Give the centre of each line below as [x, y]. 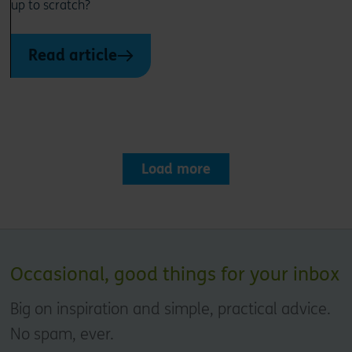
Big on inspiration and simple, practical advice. [170, 309]
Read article [72, 55]
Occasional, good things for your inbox [174, 274]
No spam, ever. [62, 334]
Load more [176, 169]
